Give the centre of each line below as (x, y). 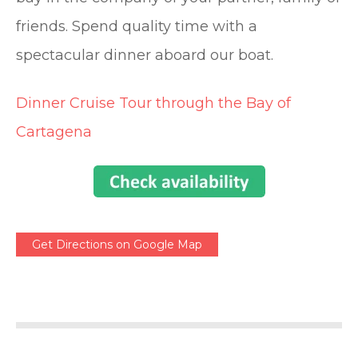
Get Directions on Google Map (117, 244)
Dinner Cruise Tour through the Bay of (153, 103)
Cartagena (54, 131)
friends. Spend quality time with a (137, 26)
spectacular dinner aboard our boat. (145, 55)
